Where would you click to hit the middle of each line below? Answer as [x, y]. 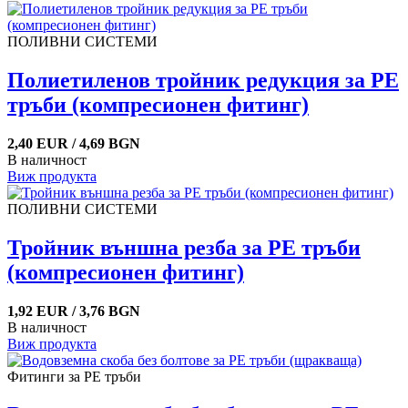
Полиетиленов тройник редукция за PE [203, 80]
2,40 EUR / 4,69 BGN [74, 143]
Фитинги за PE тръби [74, 376]
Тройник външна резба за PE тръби [184, 247]
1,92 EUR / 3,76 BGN [74, 311]
